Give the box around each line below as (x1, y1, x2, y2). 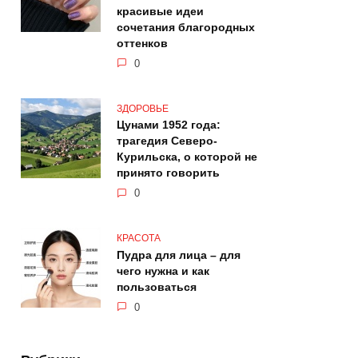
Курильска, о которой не (117, 150, 257, 164)
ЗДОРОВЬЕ (117, 102, 169, 114)
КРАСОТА (117, 233, 161, 245)
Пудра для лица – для (117, 249, 241, 262)
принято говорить (117, 166, 220, 180)
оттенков (117, 37, 168, 50)
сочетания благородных (117, 21, 255, 34)
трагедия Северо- (117, 134, 217, 148)
